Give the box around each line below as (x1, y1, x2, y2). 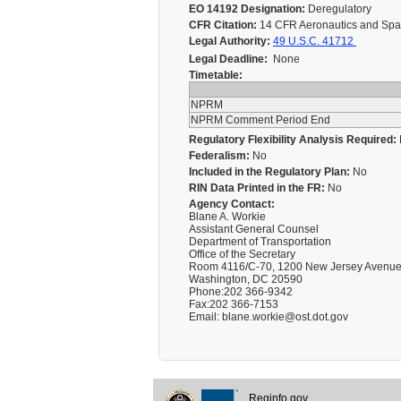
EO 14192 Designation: (189, 3, 305, 15)
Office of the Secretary (189, 248, 295, 260)
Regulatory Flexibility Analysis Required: (189, 133, 397, 146)
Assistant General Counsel (189, 223, 319, 235)
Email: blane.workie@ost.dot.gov (189, 311, 348, 323)
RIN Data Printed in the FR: (189, 182, 325, 194)
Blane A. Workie (189, 210, 266, 223)
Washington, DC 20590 (189, 273, 303, 286)
